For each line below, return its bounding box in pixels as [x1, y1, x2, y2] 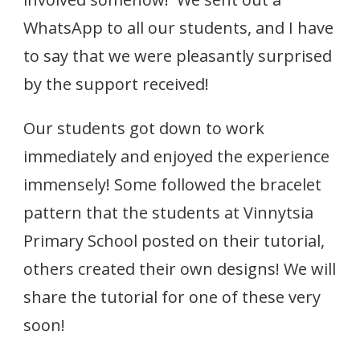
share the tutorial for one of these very [23, 285, 321, 308]
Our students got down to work [23, 117, 264, 139]
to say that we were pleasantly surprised [23, 44, 332, 67]
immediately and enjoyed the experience [23, 145, 329, 167]
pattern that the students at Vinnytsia [23, 201, 313, 223]
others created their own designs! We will [23, 257, 336, 280]
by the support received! [23, 72, 209, 95]
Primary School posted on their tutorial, [23, 229, 325, 252]
